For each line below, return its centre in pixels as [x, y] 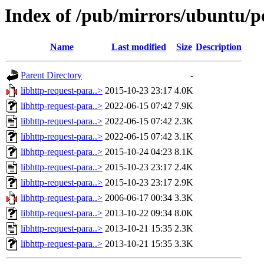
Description [219, 47]
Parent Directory [51, 75]
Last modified [138, 47]
